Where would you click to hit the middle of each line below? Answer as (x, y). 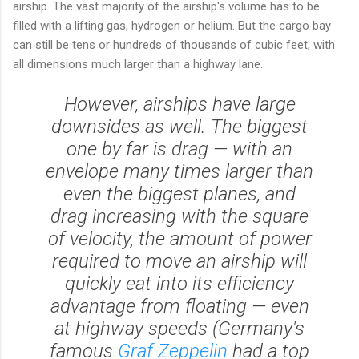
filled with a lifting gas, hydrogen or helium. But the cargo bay (172, 25)
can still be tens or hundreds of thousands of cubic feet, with (174, 44)
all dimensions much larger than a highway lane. (138, 64)
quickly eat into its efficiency (179, 283)
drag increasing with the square (179, 216)
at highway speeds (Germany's (179, 328)
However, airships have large (179, 104)
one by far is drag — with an (179, 149)
